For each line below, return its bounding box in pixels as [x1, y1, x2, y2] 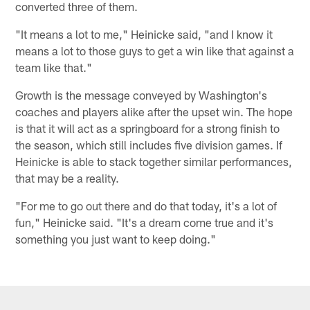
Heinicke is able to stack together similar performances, [15, 154, 293, 168]
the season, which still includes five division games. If [15, 137, 283, 152]
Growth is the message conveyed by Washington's [15, 87, 268, 102]
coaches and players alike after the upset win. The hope [15, 104, 293, 118]
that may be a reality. [15, 170, 120, 185]
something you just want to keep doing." [15, 231, 217, 246]
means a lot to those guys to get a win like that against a [15, 43, 295, 57]
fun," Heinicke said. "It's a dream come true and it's [15, 215, 274, 229]
